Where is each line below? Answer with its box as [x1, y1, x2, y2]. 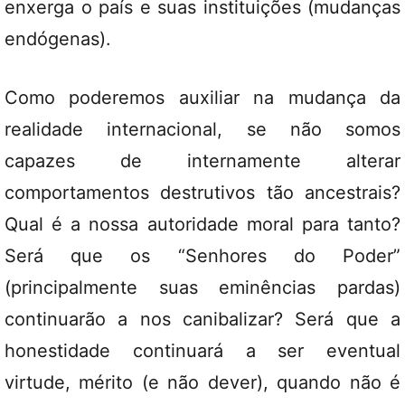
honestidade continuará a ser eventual [5, 340, 400, 362]
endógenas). [5, 28, 111, 50]
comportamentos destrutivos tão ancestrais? [5, 182, 400, 203]
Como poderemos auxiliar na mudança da [5, 87, 400, 108]
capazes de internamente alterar [5, 150, 400, 172]
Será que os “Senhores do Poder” [5, 245, 400, 267]
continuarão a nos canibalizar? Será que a [5, 308, 400, 330]
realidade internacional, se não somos [5, 118, 400, 140]
